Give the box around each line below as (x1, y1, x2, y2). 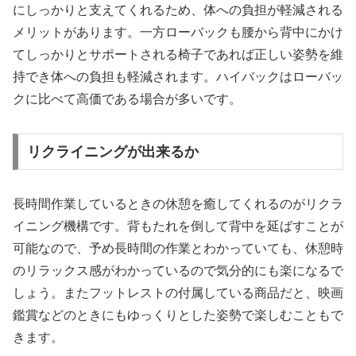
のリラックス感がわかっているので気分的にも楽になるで (13, 264, 343, 278)
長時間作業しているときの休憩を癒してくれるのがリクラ (13, 197, 343, 211)
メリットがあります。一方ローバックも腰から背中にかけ (13, 25, 343, 40)
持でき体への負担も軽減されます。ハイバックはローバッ (13, 70, 343, 84)
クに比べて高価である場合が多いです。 (13, 92, 242, 106)
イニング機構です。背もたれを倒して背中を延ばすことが (13, 219, 343, 234)
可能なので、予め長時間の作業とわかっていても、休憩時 (13, 242, 343, 256)
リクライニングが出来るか (26, 144, 199, 161)
